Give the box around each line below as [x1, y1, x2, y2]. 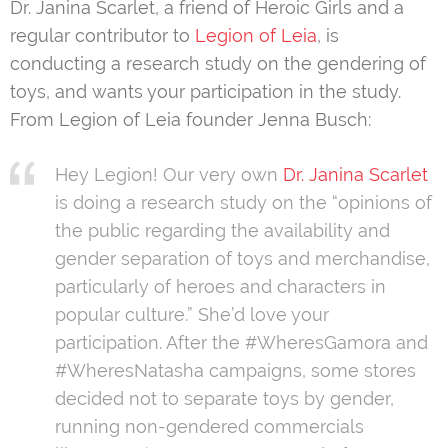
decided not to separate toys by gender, [55, 387, 394, 409]
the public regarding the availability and [55, 219, 390, 241]
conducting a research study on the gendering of [10, 52, 426, 74]
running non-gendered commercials [55, 415, 364, 437]
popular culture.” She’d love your [55, 303, 329, 325]
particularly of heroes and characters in [55, 275, 386, 297]
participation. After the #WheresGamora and [55, 331, 428, 353]
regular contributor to [10, 24, 195, 46]
